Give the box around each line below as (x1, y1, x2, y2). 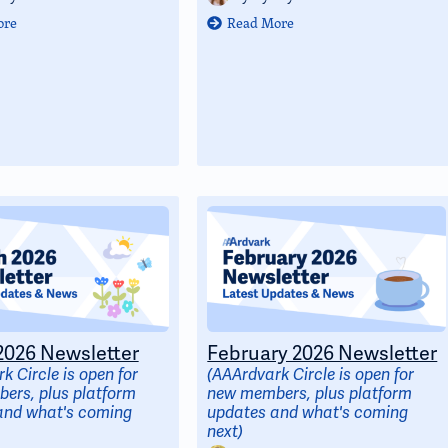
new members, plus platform (207, 384, 413, 404)
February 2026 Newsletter (207, 340, 438, 366)
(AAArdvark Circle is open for (207, 365, 415, 385)
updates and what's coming (207, 403, 409, 423)
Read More (226, 12, 294, 33)
